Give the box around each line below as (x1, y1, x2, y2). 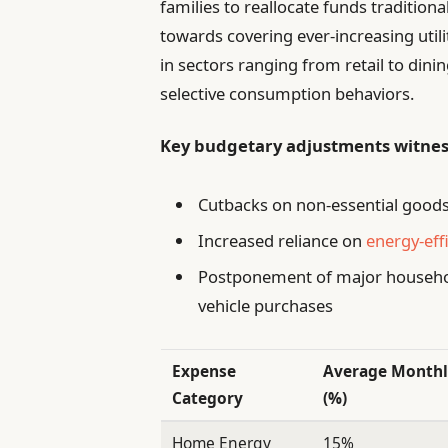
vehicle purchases (198, 294, 334, 318)
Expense (172, 360, 237, 383)
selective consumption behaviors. (160, 82, 415, 106)
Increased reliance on (198, 228, 367, 252)
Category (172, 387, 244, 410)
